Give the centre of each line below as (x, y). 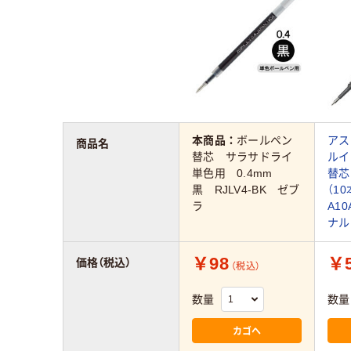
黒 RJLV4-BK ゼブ (246, 190)
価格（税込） (103, 262)
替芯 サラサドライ (242, 157)
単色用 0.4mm (238, 174)
